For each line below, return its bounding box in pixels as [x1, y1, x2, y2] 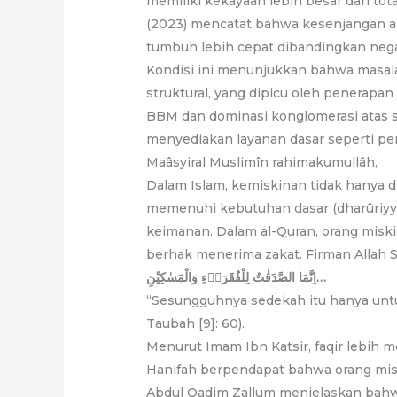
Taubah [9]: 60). [146, 315, 245, 331]
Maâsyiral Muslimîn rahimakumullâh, [146, 153, 378, 170]
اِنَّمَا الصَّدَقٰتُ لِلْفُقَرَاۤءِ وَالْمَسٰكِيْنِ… [316, 269, 327, 285]
